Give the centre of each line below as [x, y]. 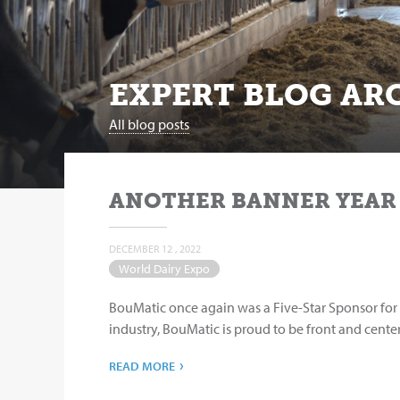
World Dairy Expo [164, 268]
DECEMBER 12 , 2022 [155, 248]
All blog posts [149, 124]
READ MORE [142, 366]
